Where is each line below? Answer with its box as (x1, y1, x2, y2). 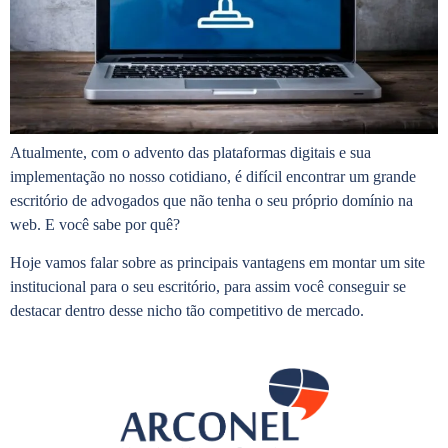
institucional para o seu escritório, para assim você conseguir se (10, 278, 406, 296)
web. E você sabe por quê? (10, 215, 180, 233)
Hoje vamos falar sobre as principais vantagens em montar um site (10, 254, 425, 272)
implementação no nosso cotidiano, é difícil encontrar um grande (10, 167, 416, 185)
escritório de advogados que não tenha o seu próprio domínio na (10, 191, 413, 209)
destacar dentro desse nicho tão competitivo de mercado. (10, 302, 364, 320)
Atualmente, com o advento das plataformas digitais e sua (10, 143, 371, 161)
